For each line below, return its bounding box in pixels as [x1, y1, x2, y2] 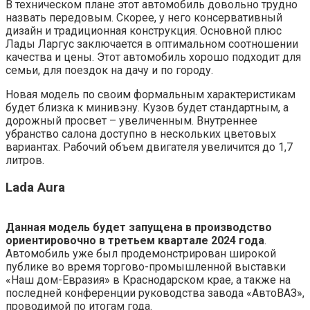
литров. [6, 153, 44, 167]
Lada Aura [6, 179, 65, 195]
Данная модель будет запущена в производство [6, 221, 272, 235]
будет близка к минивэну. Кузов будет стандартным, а [6, 100, 289, 114]
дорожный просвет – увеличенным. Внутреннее [6, 113, 257, 127]
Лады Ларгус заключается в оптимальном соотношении [6, 37, 298, 51]
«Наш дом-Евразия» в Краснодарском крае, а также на [6, 273, 291, 287]
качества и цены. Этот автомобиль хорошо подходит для [6, 50, 301, 64]
